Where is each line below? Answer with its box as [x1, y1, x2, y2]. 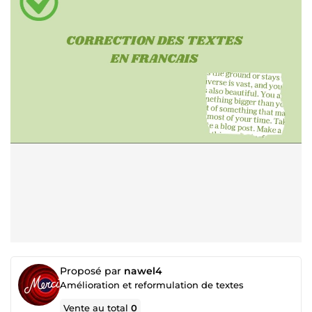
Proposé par [60, 265, 124, 277]
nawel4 [124, 265, 162, 277]
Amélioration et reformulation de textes [60, 279, 244, 290]
